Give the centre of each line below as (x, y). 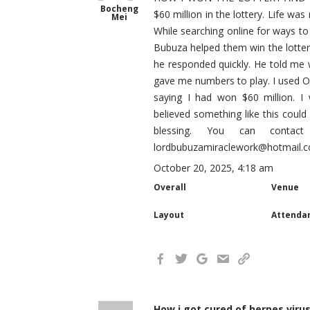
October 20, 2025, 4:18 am (213, 168)
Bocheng (119, 9)
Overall (170, 187)
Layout (169, 215)
